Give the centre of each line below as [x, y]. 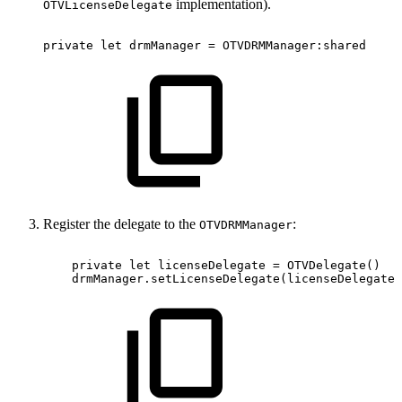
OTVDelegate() [334, 265]
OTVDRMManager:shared [294, 45]
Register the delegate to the [121, 224]
